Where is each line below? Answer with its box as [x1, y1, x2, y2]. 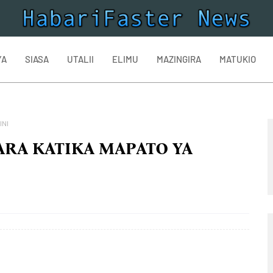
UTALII [67, 54, 94, 65]
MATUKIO [219, 54, 256, 65]
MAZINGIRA [157, 54, 201, 65]
